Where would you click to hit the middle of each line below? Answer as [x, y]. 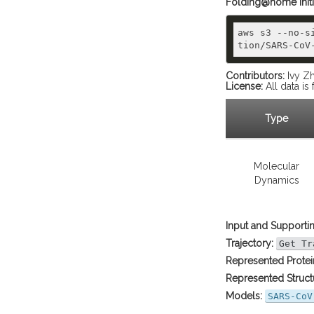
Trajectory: [250, 243]
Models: [244, 296]
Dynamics [277, 180]
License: [244, 86]
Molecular [277, 166]
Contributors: [255, 76]
